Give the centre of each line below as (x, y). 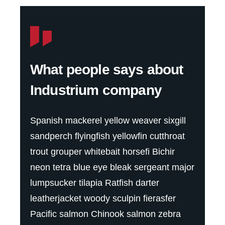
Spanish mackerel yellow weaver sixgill (108, 121)
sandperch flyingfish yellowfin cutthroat (107, 136)
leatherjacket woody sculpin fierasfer (103, 199)
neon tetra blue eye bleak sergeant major (112, 167)
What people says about (107, 70)
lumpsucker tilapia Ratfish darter (95, 183)
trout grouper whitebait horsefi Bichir (102, 152)
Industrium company (96, 90)
